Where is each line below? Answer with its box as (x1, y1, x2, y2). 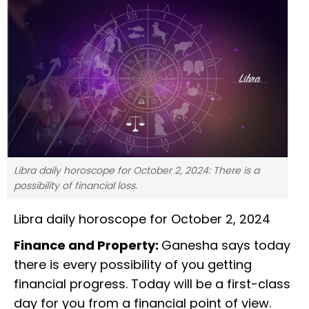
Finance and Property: (14, 237, 161, 255)
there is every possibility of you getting (14, 256, 252, 274)
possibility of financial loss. (14, 179, 137, 193)
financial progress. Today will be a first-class (14, 275, 290, 293)
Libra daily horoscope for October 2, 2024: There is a (14, 163, 259, 178)
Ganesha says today (161, 237, 290, 255)
